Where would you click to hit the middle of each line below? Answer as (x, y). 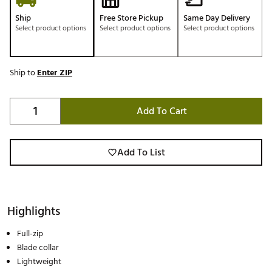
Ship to (23, 73)
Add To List (141, 153)
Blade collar (38, 248)
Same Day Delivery (217, 18)
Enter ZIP (55, 73)
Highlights (34, 212)
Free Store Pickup (131, 18)
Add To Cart (161, 111)
